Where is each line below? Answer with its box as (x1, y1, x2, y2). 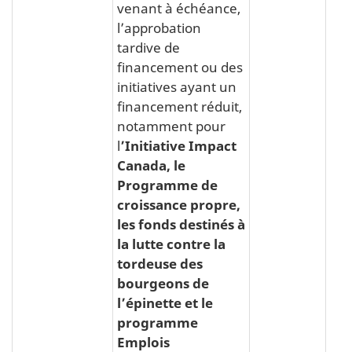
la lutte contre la (117, 233, 225, 253)
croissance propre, (117, 194, 240, 214)
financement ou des (117, 57, 243, 76)
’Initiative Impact (120, 135, 236, 155)
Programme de (117, 174, 218, 194)
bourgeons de (117, 273, 209, 292)
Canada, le (117, 155, 185, 174)
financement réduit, (117, 96, 242, 115)
